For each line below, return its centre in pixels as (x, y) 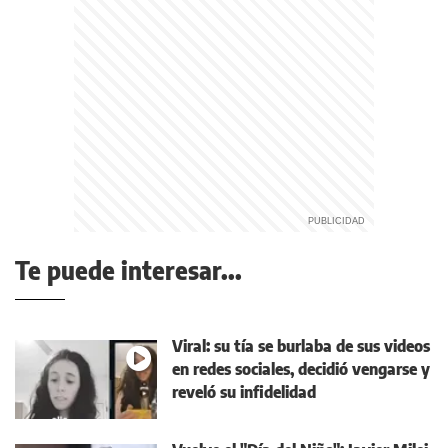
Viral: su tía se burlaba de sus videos (301, 346)
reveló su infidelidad (244, 392)
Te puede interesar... (128, 270)
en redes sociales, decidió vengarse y (301, 369)
